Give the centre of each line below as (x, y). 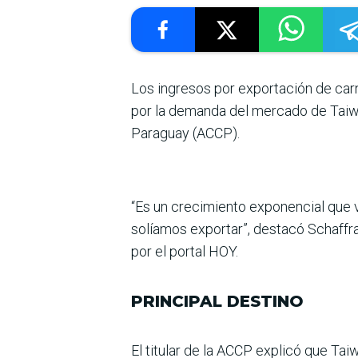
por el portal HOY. (185, 252)
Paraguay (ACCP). (185, 133)
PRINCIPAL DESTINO (217, 302)
